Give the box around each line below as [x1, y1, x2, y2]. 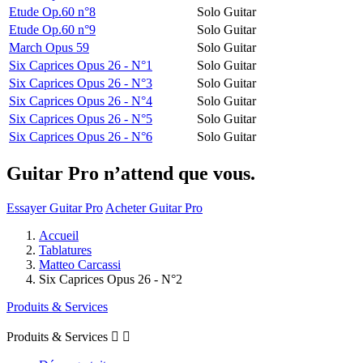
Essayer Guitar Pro [6, 200, 103, 215]
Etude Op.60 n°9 [9, 22, 96, 36]
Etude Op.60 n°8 [9, 4, 96, 19]
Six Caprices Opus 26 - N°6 [9, 129, 152, 143]
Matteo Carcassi [39, 257, 121, 271]
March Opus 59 [9, 40, 89, 54]
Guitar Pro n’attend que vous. [6, 162, 255, 184]
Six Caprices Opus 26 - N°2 [39, 271, 182, 286]
